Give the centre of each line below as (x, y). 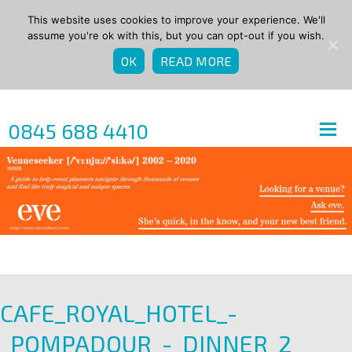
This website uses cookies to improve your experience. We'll (176, 20)
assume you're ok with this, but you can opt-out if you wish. (176, 35)
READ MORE (196, 60)
